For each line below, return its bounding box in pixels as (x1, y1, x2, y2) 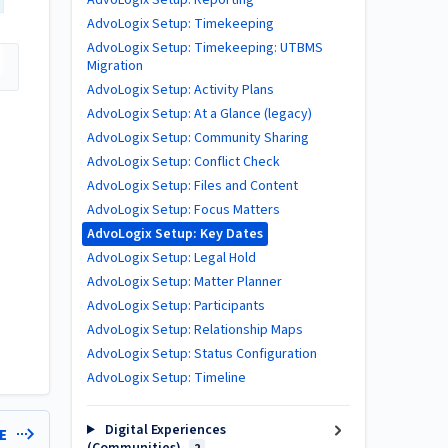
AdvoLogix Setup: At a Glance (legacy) (87, 104, 312, 124)
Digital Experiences (101, 420, 226, 440)
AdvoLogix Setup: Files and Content (87, 176, 298, 196)
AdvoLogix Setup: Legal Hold (87, 248, 256, 268)
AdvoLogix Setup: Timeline (87, 368, 246, 388)
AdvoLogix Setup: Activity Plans (87, 80, 274, 100)
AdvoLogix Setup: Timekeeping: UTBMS (87, 38, 323, 58)
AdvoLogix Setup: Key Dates (87, 224, 263, 244)
